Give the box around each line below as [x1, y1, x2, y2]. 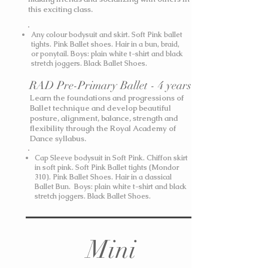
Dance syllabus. [30, 133, 86, 144]
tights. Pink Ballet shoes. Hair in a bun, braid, [31, 39, 179, 49]
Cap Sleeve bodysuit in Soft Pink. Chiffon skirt [35, 153, 188, 163]
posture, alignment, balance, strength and [30, 113, 178, 123]
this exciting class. [28, 4, 93, 14]
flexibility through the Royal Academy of [30, 123, 176, 133]
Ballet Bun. [35, 182, 74, 191]
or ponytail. [31, 49, 71, 59]
